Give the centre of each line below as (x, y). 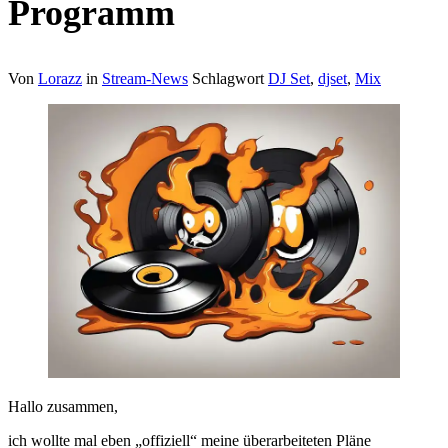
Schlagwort (230, 79)
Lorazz (60, 79)
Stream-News (145, 79)
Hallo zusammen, (63, 406)
